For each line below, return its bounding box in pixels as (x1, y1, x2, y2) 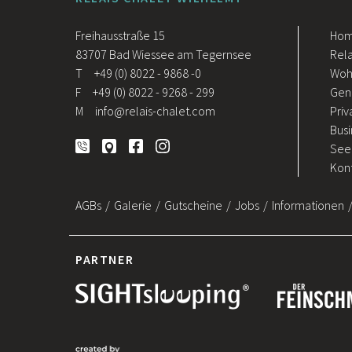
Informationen (272, 197, 344, 214)
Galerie (114, 197, 152, 214)
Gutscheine (164, 197, 222, 214)
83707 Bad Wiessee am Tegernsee (75, 46, 251, 63)
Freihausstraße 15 (75, 27, 165, 44)
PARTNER (75, 251, 134, 268)
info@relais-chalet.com (95, 103, 215, 119)
